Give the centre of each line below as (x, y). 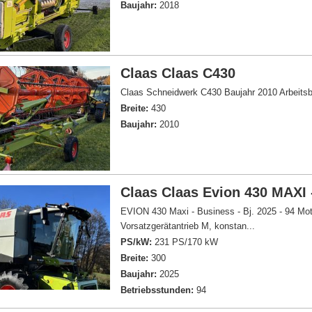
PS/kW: (136, 242)
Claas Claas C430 (178, 73)
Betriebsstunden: (157, 290)
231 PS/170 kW (185, 242)
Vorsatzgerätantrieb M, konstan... (188, 226)
